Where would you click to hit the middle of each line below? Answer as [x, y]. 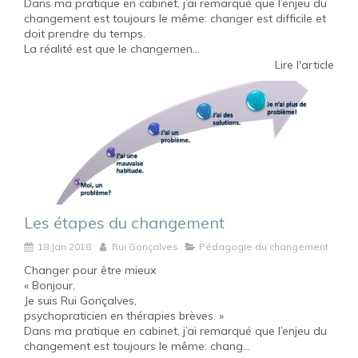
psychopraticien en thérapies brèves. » [124, 315]
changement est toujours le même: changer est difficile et [175, 18]
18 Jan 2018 [64, 246]
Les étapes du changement [124, 222]
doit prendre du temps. [85, 33]
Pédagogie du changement [264, 246]
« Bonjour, [50, 285]
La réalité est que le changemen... [112, 48]
